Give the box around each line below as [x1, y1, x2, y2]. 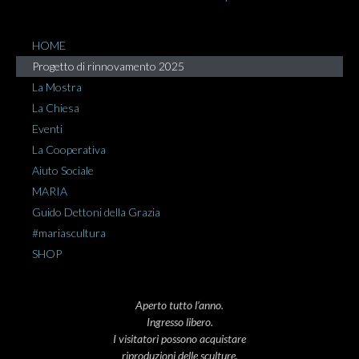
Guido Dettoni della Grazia [32, 205, 160, 220]
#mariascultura [32, 226, 106, 240]
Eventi [32, 122, 63, 136]
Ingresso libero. [146, 315, 213, 329]
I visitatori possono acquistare [113, 332, 246, 346]
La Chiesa [32, 101, 79, 115]
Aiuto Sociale [32, 163, 94, 178]
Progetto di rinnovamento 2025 [32, 59, 184, 74]
